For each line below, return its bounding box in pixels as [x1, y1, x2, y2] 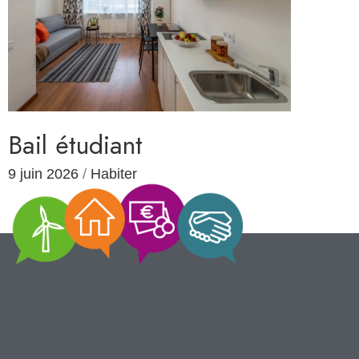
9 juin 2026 [8, 166, 79, 183]
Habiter [91, 166, 137, 183]
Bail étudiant [8, 127, 143, 164]
